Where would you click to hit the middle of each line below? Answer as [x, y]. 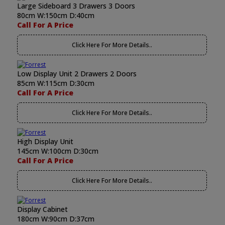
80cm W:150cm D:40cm [56, 15]
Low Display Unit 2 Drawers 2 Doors [77, 74]
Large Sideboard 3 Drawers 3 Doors [76, 6]
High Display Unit [45, 141]
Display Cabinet [43, 209]
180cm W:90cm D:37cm [56, 219]
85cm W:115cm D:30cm [56, 83]
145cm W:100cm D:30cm [58, 151]
